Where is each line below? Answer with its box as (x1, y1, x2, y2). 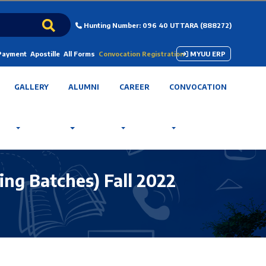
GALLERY (14, 83, 49, 91)
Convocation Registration (98, 50, 184, 58)
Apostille (30, 50, 60, 58)
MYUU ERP (188, 50, 226, 58)
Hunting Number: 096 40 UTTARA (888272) (81, 21, 232, 29)
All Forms (63, 50, 95, 58)
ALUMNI (68, 83, 100, 91)
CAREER (119, 83, 150, 91)
